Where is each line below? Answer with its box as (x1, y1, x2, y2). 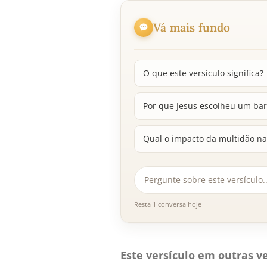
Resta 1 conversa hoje (134, 200, 201, 209)
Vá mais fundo (153, 20, 231, 35)
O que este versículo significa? (143, 67, 263, 79)
